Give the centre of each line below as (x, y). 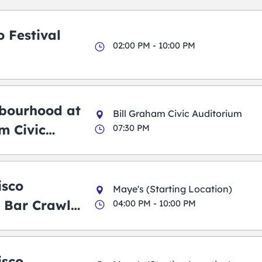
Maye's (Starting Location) (173, 189)
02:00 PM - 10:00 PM (154, 45)
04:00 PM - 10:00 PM (155, 204)
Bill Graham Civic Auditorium (178, 114)
